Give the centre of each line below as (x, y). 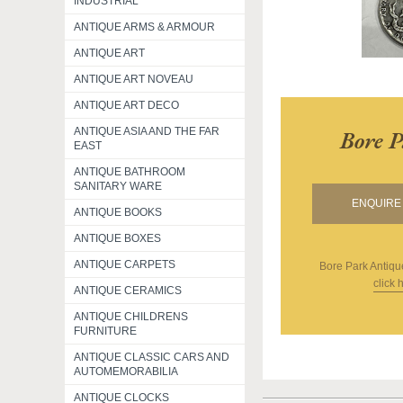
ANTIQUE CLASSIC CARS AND (152, 357)
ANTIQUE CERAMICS (128, 291)
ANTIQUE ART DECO (126, 105)
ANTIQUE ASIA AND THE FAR (147, 131)
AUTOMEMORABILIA (126, 372)
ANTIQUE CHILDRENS (131, 317)
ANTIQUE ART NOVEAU (134, 79)
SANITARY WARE (118, 186)
